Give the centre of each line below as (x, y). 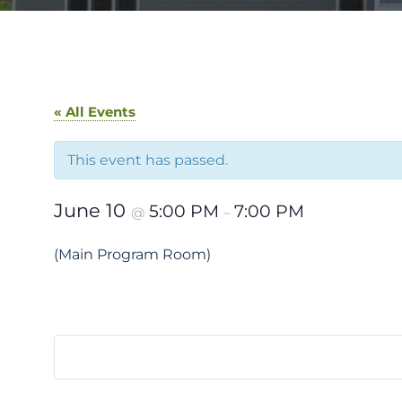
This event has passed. (148, 160)
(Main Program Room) (132, 254)
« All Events (95, 111)
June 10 (92, 210)
